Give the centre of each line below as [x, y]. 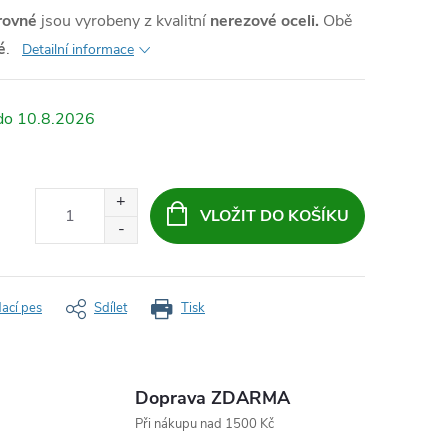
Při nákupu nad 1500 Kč [204, 424]
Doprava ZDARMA [212, 398]
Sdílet [110, 308]
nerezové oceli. [264, 21]
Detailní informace [78, 49]
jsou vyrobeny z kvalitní [123, 21]
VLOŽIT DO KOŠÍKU [274, 215]
